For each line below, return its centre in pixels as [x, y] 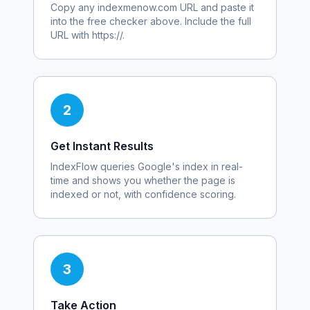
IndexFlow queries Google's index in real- [147, 166]
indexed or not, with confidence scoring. [143, 194]
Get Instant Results [102, 146]
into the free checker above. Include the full [151, 21]
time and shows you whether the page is [143, 180]
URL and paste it [216, 7]
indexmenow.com [137, 7]
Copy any [74, 7]
